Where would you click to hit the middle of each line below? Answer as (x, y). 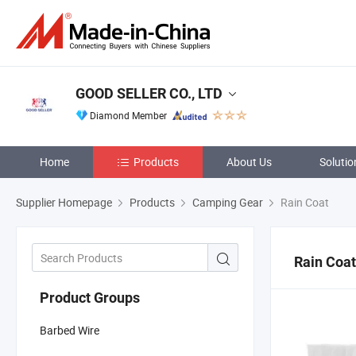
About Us (249, 162)
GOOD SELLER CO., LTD (149, 93)
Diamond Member (128, 115)
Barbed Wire (70, 330)
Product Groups (90, 297)
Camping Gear (228, 202)
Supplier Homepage (64, 202)
